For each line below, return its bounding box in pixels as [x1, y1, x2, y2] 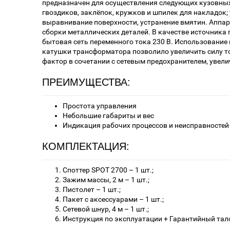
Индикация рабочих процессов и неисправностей [63, 121, 229, 130]
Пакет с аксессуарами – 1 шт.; [63, 195, 165, 204]
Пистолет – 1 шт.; [63, 185, 122, 194]
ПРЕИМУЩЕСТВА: [42, 76, 130, 88]
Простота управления [63, 102, 137, 110]
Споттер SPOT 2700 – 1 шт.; [63, 166, 155, 175]
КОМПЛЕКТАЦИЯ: [42, 141, 132, 152]
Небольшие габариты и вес [63, 111, 154, 120]
